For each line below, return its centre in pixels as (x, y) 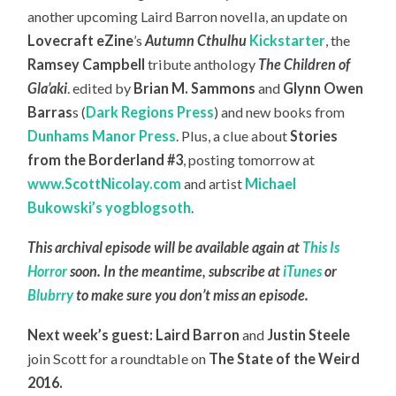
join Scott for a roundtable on (118, 358)
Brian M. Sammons (195, 88)
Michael (270, 184)
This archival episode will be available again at (165, 247)
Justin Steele (309, 334)
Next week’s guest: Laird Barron (135, 334)
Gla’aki (48, 88)
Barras (50, 112)
